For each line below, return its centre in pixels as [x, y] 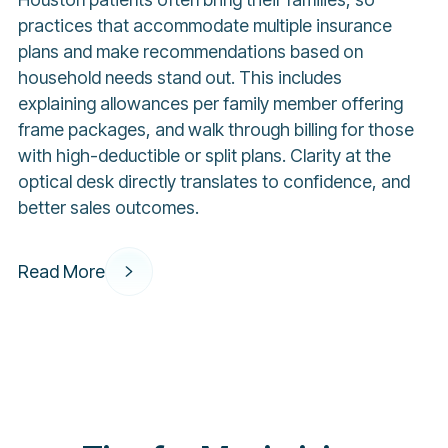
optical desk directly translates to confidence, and [213, 182]
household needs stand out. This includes [179, 78]
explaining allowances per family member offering [210, 104]
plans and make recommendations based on [190, 52]
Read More [61, 271]
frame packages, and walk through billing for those [215, 130]
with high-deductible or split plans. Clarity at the [204, 156]
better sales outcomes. [108, 208]
